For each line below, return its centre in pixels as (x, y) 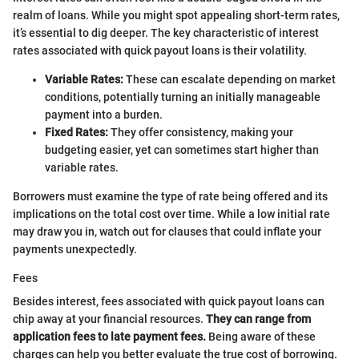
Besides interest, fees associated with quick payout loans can (169, 301)
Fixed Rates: (77, 132)
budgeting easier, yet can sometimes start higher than (182, 149)
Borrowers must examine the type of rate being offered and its (170, 196)
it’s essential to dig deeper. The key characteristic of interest (166, 32)
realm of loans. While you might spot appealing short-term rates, (176, 15)
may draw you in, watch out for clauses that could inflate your (167, 231)
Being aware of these (261, 336)
